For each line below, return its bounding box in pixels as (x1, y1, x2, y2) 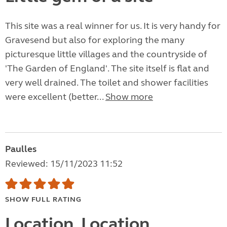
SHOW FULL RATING (5, 195, 82, 204)
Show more (105, 91, 153, 103)
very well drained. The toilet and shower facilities (5, 77, 208, 89)
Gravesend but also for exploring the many (5, 34, 184, 46)
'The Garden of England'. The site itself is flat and (5, 63, 209, 74)
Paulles (5, 143, 36, 155)
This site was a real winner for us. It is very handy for (5, 20, 220, 32)
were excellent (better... (5, 91, 105, 103)
